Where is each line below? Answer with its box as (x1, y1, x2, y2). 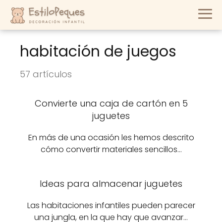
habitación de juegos (20, 41, 176, 62)
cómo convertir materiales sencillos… (40, 144, 182, 155)
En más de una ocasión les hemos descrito (28, 132, 194, 143)
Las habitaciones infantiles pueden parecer (27, 200, 195, 211)
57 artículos (20, 68, 72, 80)
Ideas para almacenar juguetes (40, 177, 182, 190)
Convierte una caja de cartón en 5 (34, 97, 188, 110)
